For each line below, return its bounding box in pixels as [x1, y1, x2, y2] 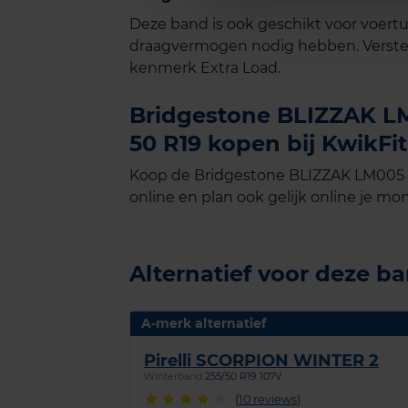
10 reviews [239, 392, 297, 406]
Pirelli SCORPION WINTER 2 [144, 350, 379, 372]
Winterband [144, 371, 202, 383]
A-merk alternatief [141, 315, 266, 332]
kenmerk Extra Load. [129, 59, 280, 77]
